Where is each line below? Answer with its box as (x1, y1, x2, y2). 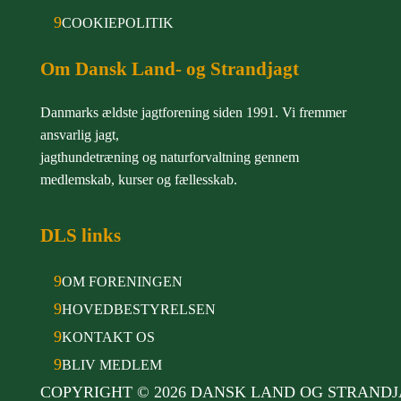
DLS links (39, 225, 121, 246)
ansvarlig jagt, (39, 126, 119, 142)
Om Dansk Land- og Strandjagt (39, 57, 299, 79)
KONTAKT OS (61, 329, 155, 346)
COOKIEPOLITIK (61, 14, 174, 30)
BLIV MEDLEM (61, 357, 162, 373)
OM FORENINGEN (61, 274, 183, 290)
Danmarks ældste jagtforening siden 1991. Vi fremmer (39, 104, 346, 120)
